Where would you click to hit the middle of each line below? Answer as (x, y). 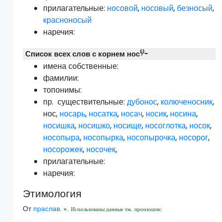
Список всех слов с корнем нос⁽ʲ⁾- (87, 54)
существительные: (91, 102)
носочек (101, 150)
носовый (158, 8)
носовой (123, 8)
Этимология (52, 194)
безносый (195, 8)
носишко (94, 126)
